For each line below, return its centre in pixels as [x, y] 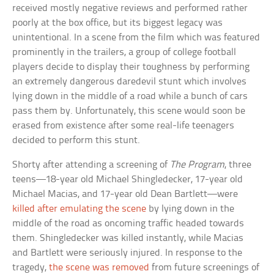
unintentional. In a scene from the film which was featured [136, 37]
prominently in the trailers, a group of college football [124, 52]
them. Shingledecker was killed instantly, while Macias [128, 238]
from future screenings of [205, 267]
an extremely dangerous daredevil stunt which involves [130, 81]
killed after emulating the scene [80, 209]
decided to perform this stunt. [76, 140]
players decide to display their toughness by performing [131, 67]
